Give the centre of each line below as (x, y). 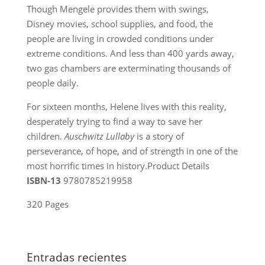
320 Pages (47, 204)
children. (45, 136)
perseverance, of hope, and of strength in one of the (132, 151)
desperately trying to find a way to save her (114, 121)
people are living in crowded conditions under (120, 38)
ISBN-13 (43, 180)
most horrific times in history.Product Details (118, 166)
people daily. (52, 83)
